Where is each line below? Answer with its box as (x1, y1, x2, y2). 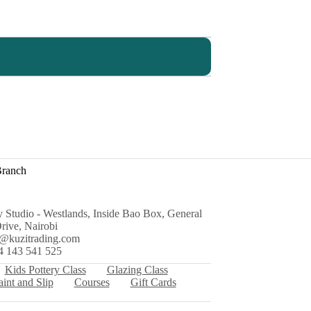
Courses (74, 276, 110, 288)
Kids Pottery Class (4, 264, 86, 276)
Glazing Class (106, 264, 168, 276)
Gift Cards (130, 276, 176, 288)
